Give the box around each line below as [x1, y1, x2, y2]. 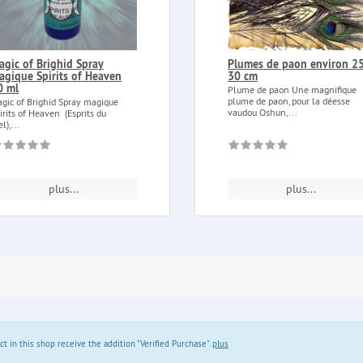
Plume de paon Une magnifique [228, 83, 357, 96]
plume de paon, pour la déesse [228, 94, 350, 107]
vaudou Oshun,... [228, 105, 297, 118]
